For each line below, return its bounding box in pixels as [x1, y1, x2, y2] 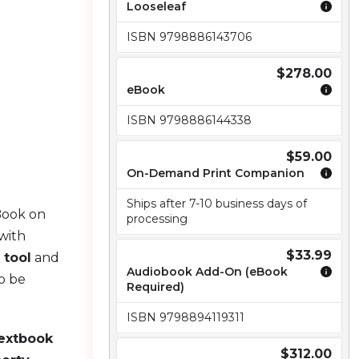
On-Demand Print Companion [127, 166, 305, 180]
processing [127, 212, 188, 226]
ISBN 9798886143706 [127, 30, 252, 44]
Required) [127, 280, 184, 294]
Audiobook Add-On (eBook [127, 264, 288, 279]
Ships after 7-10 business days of [127, 196, 307, 211]
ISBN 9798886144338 [127, 113, 252, 127]
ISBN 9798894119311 [127, 310, 244, 325]
